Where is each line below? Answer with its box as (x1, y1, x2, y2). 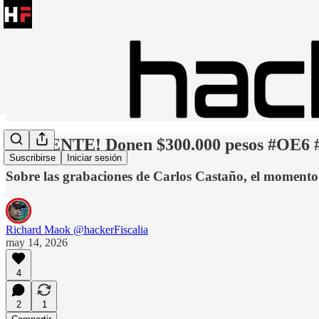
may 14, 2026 (6, 236, 68, 249)
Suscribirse (9, 152, 56, 164)
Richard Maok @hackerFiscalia (6, 223, 148, 236)
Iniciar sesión (67, 152, 122, 164)
